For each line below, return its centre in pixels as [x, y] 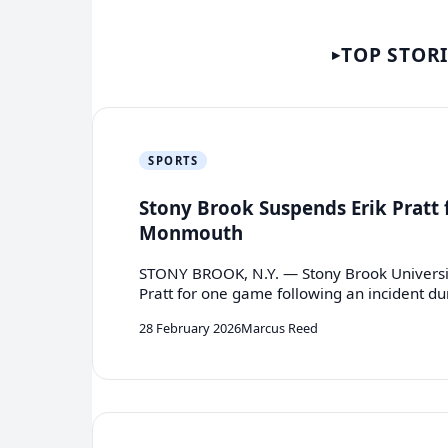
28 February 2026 [190, 327]
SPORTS [173, 160]
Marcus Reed [280, 327]
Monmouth [191, 232]
